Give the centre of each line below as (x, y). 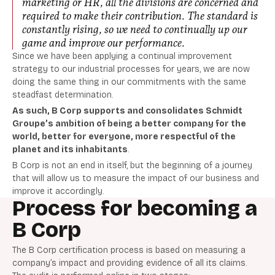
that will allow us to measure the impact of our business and (136, 179)
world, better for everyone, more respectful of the (124, 137)
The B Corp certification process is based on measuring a (129, 250)
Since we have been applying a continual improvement (122, 56)
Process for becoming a (135, 208)
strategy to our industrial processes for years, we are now (131, 69)
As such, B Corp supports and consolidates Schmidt (127, 111)
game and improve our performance (102, 43)
